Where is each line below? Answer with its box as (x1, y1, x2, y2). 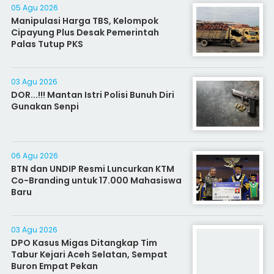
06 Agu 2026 (10, 150, 58, 161)
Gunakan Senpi (10, 100, 79, 113)
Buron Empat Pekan (10, 260, 98, 272)
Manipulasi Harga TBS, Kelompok (10, 15, 158, 27)
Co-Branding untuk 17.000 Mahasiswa (10, 174, 182, 187)
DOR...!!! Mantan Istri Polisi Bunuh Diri (10, 89, 174, 101)
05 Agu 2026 (10, 2, 58, 13)
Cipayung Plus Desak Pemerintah (10, 26, 159, 39)
